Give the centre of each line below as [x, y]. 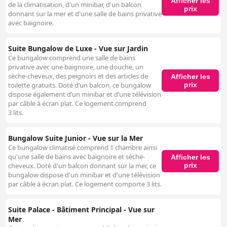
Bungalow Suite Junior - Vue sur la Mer [75, 138]
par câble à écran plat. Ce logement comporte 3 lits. [85, 184]
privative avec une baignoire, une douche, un [76, 67]
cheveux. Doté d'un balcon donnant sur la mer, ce [82, 166]
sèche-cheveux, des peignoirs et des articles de [78, 76]
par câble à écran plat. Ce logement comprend [77, 104]
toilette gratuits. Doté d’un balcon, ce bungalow [80, 85]
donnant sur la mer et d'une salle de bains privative [85, 14]
